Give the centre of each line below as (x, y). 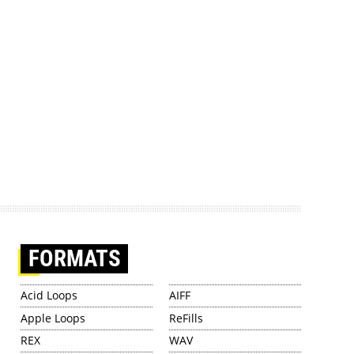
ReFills (186, 318)
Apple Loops (53, 318)
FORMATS (74, 258)
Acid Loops (49, 296)
